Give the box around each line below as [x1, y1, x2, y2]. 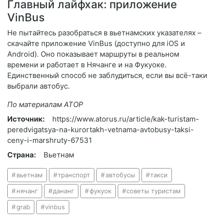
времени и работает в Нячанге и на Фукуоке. [7, 60, 167, 70]
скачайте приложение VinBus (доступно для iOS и [7, 39, 185, 48]
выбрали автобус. [7, 81, 70, 91]
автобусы [105, 171, 135, 179]
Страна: [7, 150, 36, 160]
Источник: [7, 114, 45, 124]
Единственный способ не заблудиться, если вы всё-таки [7, 71, 207, 80]
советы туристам [126, 187, 181, 195]
